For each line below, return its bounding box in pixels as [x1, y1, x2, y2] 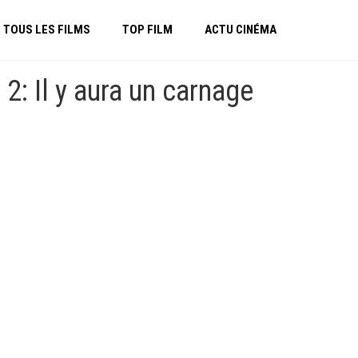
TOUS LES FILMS [3, 22, 90, 37]
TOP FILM [122, 22, 173, 37]
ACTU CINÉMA [205, 22, 276, 37]
